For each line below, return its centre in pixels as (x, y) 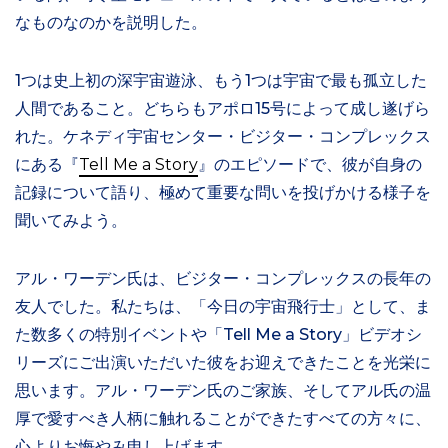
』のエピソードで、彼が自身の (310, 165)
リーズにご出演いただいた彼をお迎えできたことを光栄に (223, 363)
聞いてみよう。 (71, 221)
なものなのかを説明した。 (111, 23)
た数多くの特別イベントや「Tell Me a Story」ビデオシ (218, 335)
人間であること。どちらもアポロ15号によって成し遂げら (222, 109)
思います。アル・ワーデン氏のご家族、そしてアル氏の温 (223, 391)
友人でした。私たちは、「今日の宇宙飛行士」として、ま (223, 307)
